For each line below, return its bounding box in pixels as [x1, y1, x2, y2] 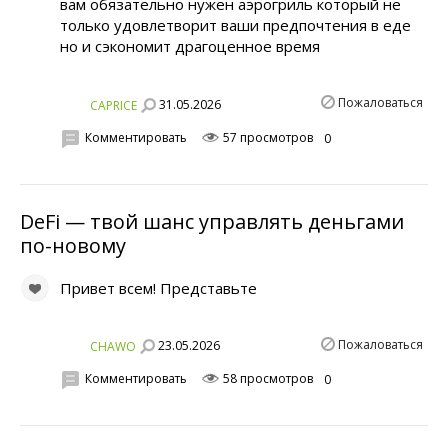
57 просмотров [220, 128, 313, 146]
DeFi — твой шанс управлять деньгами [20, 207, 404, 235]
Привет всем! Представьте [60, 277, 257, 298]
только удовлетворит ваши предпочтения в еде [60, 15, 411, 36]
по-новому [20, 231, 126, 259]
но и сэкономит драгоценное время [60, 36, 320, 57]
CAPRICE [90, 96, 137, 114]
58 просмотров [220, 369, 313, 387]
